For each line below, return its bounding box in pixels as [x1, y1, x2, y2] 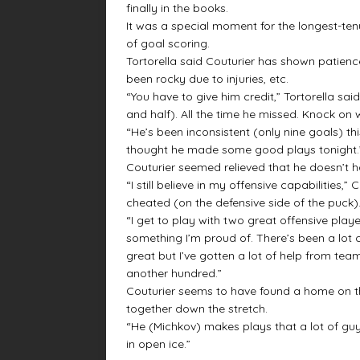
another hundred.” [126, 266, 222, 281]
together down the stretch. [126, 301, 268, 317]
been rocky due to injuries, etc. [126, 72, 288, 87]
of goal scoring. [126, 36, 210, 51]
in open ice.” [126, 337, 190, 352]
